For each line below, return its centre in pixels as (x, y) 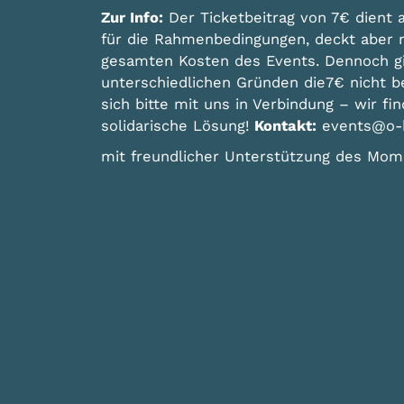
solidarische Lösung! (177, 126)
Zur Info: (132, 18)
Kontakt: (285, 126)
